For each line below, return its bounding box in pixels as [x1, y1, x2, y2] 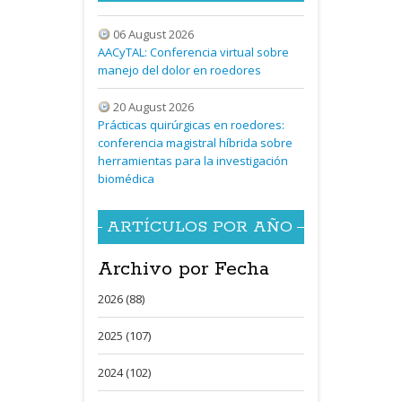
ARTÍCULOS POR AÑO [107, 216, 293, 237]
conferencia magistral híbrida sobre [98, 134, 293, 151]
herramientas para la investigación [98, 152, 288, 169]
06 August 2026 [110, 25, 194, 42]
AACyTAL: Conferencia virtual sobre [98, 43, 289, 60]
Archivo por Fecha [98, 256, 269, 282]
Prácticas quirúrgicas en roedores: [98, 116, 284, 133]
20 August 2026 [110, 98, 194, 115]
